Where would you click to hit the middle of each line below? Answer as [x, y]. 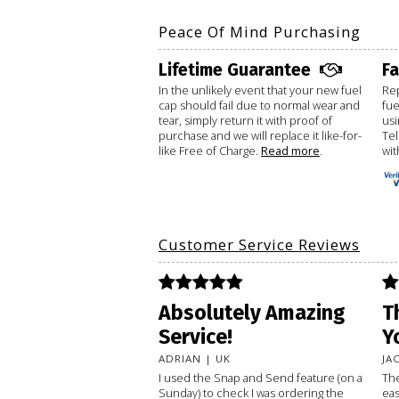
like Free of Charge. [210, 150]
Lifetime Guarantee [235, 69]
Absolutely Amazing [252, 312]
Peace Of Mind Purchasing [260, 31]
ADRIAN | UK [195, 358]
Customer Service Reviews [259, 244]
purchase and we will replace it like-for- [260, 135]
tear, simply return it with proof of [245, 120]
